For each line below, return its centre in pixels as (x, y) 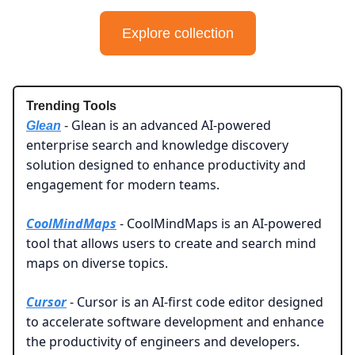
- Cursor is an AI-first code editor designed (195, 302)
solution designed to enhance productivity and (166, 164)
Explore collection (177, 33)
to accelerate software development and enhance (175, 321)
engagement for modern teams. (123, 184)
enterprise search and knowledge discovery (157, 145)
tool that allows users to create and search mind (171, 243)
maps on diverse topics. (97, 263)
